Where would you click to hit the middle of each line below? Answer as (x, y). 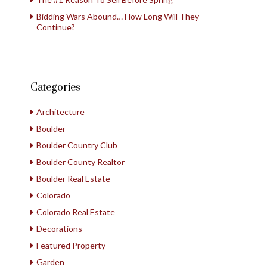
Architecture (60, 112)
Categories (55, 88)
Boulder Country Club (77, 145)
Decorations (59, 229)
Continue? (56, 27)
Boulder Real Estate (73, 178)
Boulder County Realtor (80, 162)
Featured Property (71, 245)
